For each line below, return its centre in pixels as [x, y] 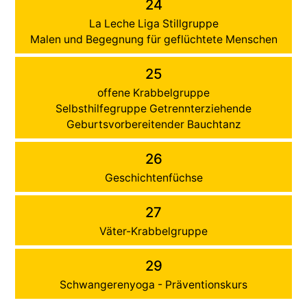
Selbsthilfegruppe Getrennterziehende [153, 108]
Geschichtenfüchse [153, 177]
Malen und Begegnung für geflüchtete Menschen [153, 39]
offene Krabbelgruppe [153, 93]
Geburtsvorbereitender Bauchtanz [153, 124]
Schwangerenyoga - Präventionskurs [153, 284]
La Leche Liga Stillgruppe [153, 23]
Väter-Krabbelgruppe [153, 231]
